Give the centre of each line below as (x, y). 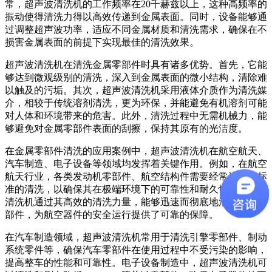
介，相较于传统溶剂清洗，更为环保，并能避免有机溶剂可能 (136, 103)
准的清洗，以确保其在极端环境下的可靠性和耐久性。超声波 (136, 189)
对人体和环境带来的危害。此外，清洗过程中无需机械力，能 (136, 115)
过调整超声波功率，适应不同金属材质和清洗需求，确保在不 (136, 29)
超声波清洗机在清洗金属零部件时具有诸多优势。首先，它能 (136, 64)
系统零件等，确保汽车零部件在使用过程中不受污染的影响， (136, 250)
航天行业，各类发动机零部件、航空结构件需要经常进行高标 (136, 176)
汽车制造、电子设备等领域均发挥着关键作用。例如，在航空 (136, 163)
